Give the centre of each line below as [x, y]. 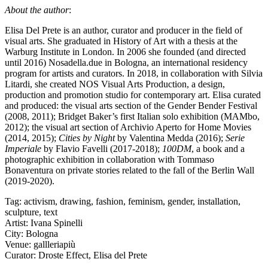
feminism [145, 202]
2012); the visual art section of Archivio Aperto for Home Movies [128, 127]
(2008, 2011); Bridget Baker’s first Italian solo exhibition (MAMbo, [132, 117]
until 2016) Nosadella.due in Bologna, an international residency [126, 63]
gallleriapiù [54, 245]
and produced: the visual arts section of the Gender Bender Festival [131, 106]
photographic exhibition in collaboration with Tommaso [109, 160]
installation [218, 202]
